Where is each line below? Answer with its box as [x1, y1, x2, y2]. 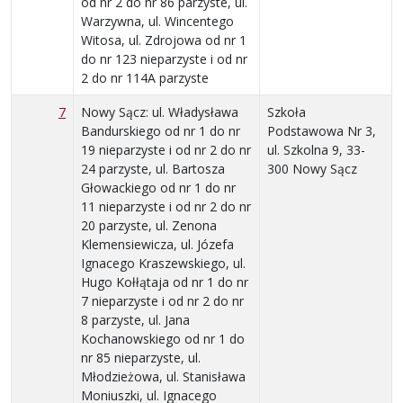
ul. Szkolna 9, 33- [267, 140, 365, 158]
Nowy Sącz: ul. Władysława [81, 103, 238, 121]
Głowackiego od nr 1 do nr [81, 178, 236, 196]
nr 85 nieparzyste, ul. [81, 348, 201, 366]
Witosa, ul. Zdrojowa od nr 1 [81, 31, 246, 49]
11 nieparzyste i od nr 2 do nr [81, 197, 251, 215]
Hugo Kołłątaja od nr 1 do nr [81, 273, 248, 291]
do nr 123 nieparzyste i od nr [81, 49, 247, 67]
